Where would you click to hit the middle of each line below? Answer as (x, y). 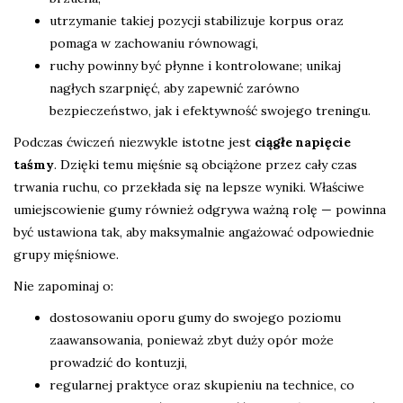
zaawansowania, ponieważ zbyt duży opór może (192, 340)
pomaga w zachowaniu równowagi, (154, 44)
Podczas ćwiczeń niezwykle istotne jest (134, 143)
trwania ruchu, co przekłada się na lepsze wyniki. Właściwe (189, 188)
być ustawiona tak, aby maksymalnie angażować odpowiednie (194, 233)
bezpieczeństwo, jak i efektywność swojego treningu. (210, 111)
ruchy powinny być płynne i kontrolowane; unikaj (195, 66)
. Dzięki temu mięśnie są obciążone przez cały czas (206, 165)
